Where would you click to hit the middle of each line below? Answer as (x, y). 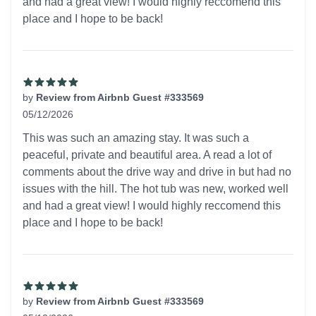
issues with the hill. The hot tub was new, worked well (156, 189)
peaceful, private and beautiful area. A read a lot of (147, 155)
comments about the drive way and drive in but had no (157, 172)
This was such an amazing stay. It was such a (136, 138)
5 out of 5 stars (58, 129)
